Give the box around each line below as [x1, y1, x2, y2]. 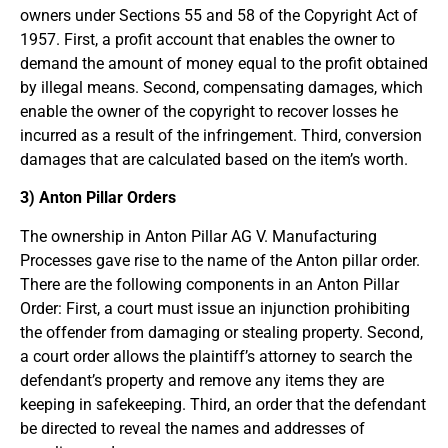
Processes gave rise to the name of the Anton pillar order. [20, 250, 420, 270]
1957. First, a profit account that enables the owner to [20, 29, 395, 49]
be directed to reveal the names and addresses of [20, 418, 365, 438]
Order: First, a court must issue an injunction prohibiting [20, 298, 410, 318]
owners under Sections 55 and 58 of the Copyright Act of [20, 5, 418, 25]
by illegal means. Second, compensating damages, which [20, 77, 423, 97]
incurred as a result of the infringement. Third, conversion [20, 125, 422, 145]
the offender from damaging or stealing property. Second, [20, 322, 423, 342]
